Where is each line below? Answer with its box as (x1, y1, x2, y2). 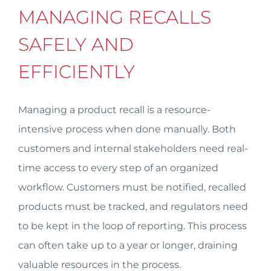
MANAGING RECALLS (18, 6, 211, 28)
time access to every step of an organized (18, 162, 218, 174)
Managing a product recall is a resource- (18, 104, 211, 116)
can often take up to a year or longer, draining (18, 240, 238, 251)
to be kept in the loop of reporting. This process (18, 220, 247, 232)
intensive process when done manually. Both (18, 123, 236, 135)
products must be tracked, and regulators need (18, 201, 248, 212)
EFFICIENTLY (18, 60, 135, 83)
